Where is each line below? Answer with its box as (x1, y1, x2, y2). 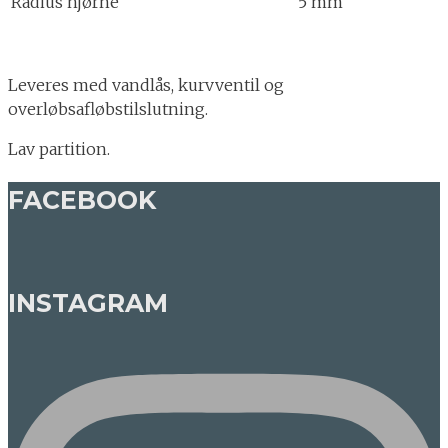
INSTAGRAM (8, 288, 168, 319)
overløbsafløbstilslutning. (8, 99, 208, 119)
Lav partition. (8, 139, 110, 159)
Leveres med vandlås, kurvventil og (8, 75, 284, 95)
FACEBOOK (8, 184, 156, 215)
